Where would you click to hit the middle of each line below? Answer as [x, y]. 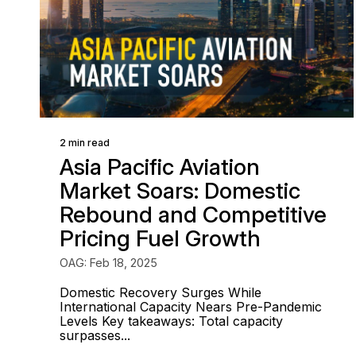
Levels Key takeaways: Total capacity [171, 321]
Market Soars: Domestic [180, 191]
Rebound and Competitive [193, 215]
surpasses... [95, 335]
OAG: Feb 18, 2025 [108, 263]
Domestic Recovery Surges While [161, 292]
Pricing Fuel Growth [160, 238]
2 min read [85, 143]
